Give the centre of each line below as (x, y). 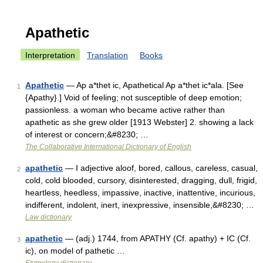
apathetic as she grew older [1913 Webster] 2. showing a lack (139, 122)
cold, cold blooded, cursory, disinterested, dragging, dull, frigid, (141, 180)
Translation (107, 55)
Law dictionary (48, 217)
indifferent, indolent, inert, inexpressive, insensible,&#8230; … (140, 205)
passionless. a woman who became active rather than (125, 110)
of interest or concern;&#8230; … (87, 134)
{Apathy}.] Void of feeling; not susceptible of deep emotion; (134, 97)
